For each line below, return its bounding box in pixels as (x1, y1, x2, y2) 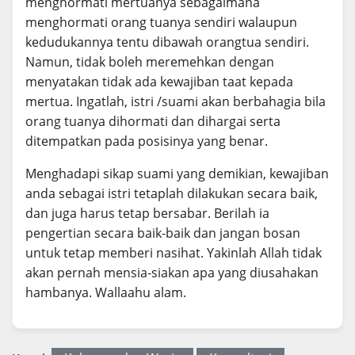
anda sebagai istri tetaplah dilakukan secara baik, (25, 184, 318, 202)
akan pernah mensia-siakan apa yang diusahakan (25, 263, 319, 281)
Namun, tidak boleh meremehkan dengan (25, 52, 274, 71)
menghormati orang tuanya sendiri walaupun (25, 13, 297, 31)
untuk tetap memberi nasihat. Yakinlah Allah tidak (25, 243, 322, 261)
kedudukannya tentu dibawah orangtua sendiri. (25, 32, 309, 51)
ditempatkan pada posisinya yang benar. (25, 132, 268, 150)
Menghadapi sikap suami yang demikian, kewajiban (25, 164, 329, 182)
